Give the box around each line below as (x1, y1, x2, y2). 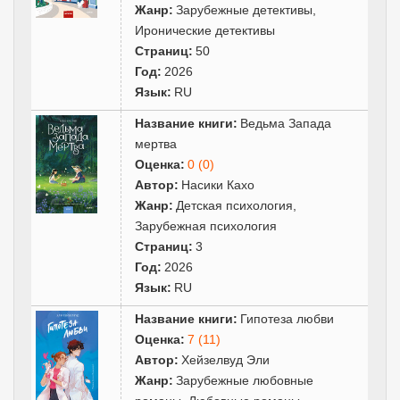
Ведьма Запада (240, 115, 332, 130)
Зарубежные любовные (176, 372, 314, 387)
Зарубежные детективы (176, 2, 313, 17)
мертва (135, 136, 178, 151)
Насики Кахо (181, 177, 255, 192)
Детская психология (176, 197, 294, 212)
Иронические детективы (135, 22, 276, 37)
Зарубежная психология (135, 218, 278, 233)
